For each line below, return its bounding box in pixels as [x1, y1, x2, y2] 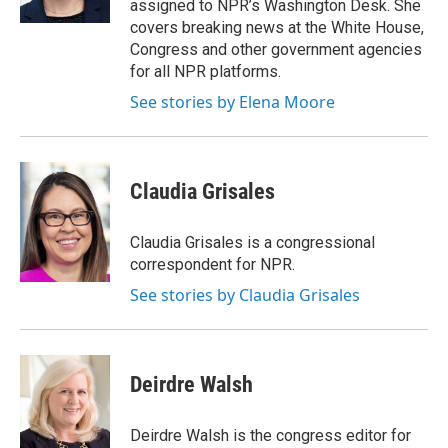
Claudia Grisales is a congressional [130, 233, 375, 252]
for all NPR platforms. [130, 62, 281, 81]
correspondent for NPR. [130, 255, 295, 274]
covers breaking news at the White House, [130, 18, 424, 37]
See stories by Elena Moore [130, 91, 335, 113]
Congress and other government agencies [130, 40, 422, 59]
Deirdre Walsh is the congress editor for [130, 426, 411, 445]
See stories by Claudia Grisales [130, 284, 360, 306]
